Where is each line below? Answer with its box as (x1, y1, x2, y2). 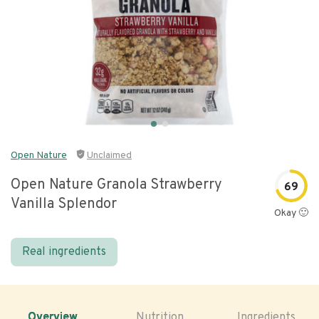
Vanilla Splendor (11, 195, 117, 214)
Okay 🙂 (274, 207, 308, 219)
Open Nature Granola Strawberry (11, 176, 222, 194)
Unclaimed (87, 150, 132, 162)
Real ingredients (22, 245, 106, 259)
